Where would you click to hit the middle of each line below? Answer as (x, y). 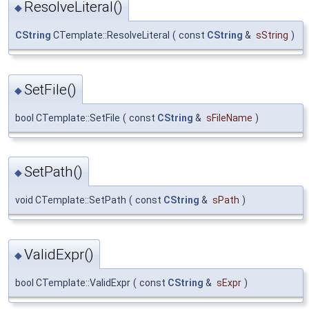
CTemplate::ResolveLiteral (110, 36)
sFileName (229, 118)
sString (272, 36)
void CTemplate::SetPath (71, 200)
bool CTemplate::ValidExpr (73, 282)
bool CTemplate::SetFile (68, 118)
